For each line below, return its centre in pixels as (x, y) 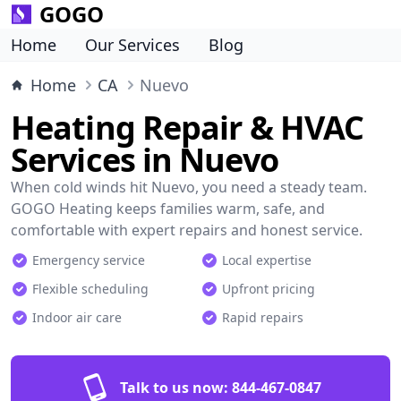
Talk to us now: (174, 388)
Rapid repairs (263, 317)
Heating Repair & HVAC (188, 128)
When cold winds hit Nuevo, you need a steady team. (189, 187)
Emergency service (89, 260)
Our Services (132, 45)
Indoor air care (77, 317)
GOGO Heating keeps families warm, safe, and (168, 209)
